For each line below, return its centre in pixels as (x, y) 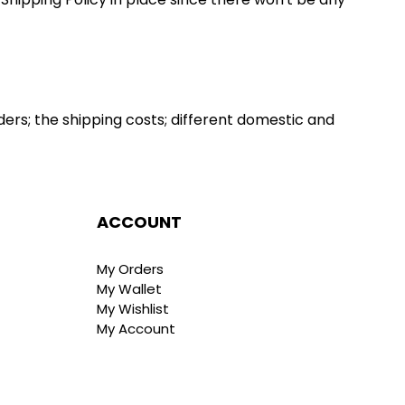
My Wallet (130, 289)
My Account (137, 329)
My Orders (131, 269)
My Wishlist (133, 309)
